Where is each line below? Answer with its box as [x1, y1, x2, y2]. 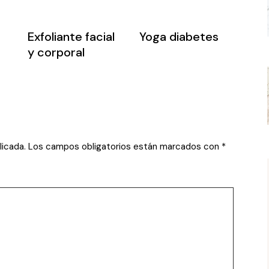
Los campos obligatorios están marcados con [28, 141, 222, 153]
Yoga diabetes [139, 29, 219, 44]
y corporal [28, 44, 85, 60]
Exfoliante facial [28, 29, 115, 44]
